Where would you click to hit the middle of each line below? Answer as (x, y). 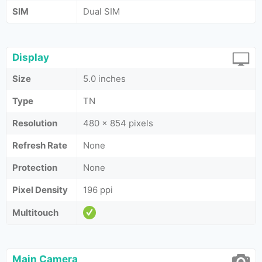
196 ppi (98, 190)
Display (31, 57)
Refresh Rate (40, 145)
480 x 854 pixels (118, 123)
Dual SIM (101, 11)
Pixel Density (40, 190)
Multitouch (35, 213)
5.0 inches (104, 79)
